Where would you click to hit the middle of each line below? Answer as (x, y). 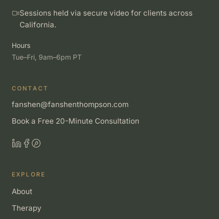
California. (38, 25)
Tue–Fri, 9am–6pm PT (47, 57)
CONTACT (30, 88)
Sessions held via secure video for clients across (106, 13)
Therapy (27, 208)
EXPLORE (29, 174)
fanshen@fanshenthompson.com (70, 104)
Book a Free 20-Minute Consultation (76, 121)
